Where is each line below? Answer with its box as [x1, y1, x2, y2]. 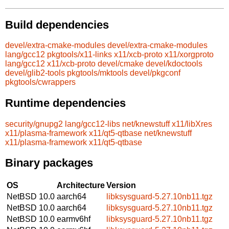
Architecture [57, 180, 105, 190]
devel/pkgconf [130, 68, 180, 78]
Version [106, 180, 136, 190]
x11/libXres [172, 119, 212, 128]
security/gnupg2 [5, 119, 63, 128]
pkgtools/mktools [67, 68, 128, 78]
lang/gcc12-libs [65, 119, 120, 128]
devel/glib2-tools [5, 68, 65, 78]
